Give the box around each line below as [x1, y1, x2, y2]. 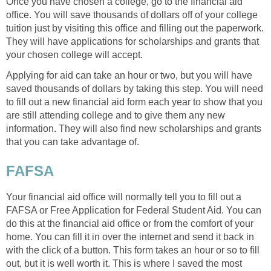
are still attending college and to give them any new [6, 110, 225, 121]
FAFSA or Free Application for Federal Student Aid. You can [6, 204, 261, 215]
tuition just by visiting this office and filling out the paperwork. [6, 23, 264, 34]
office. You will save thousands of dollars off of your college [6, 10, 258, 21]
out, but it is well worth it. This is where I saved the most [6, 258, 242, 269]
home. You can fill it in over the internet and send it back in [6, 231, 254, 242]
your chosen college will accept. [6, 50, 143, 60]
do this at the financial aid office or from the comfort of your [6, 218, 253, 229]
